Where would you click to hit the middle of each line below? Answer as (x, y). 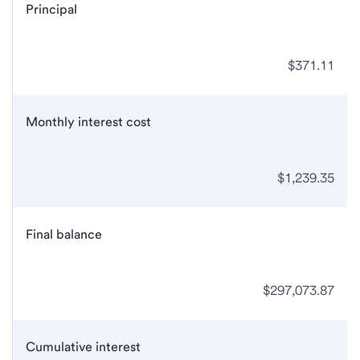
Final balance (64, 235)
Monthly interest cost (88, 122)
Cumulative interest (83, 347)
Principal (51, 10)
